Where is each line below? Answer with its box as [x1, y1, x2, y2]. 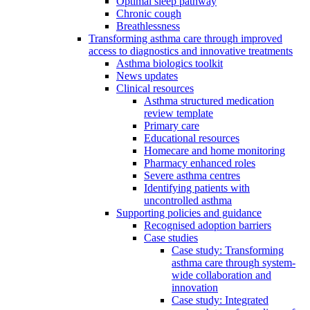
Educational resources [144, 132, 239, 145]
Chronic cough [116, 8, 181, 20]
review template [144, 107, 213, 120]
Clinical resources [116, 82, 194, 95]
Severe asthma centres [144, 170, 240, 182]
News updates [116, 70, 178, 82]
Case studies [144, 232, 198, 244]
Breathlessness [116, 20, 180, 33]
